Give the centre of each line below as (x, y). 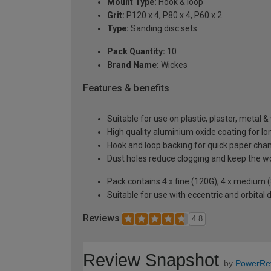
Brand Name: (133, 65)
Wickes (173, 65)
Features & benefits (126, 88)
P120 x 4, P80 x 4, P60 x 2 (173, 15)
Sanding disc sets (163, 29)
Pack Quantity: (136, 52)
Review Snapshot (151, 260)
